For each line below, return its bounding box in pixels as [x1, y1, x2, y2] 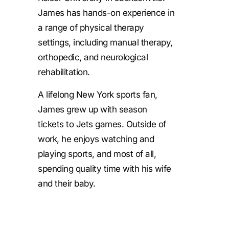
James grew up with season [38, 104, 147, 114]
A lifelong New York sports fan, [38, 89, 157, 100]
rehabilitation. [38, 67, 90, 78]
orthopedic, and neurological [38, 52, 148, 63]
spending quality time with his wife [38, 163, 171, 174]
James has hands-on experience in [38, 8, 174, 18]
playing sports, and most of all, [38, 148, 156, 159]
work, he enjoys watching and [38, 133, 154, 144]
